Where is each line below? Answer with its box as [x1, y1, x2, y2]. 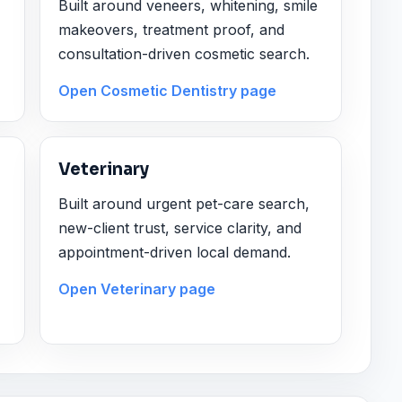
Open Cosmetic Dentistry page [58, 82, 277, 100]
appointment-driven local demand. [58, 242, 292, 261]
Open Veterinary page [58, 280, 216, 299]
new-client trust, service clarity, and [58, 218, 302, 237]
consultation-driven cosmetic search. [58, 44, 310, 63]
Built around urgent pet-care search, [58, 194, 310, 213]
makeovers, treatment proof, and [58, 20, 285, 39]
